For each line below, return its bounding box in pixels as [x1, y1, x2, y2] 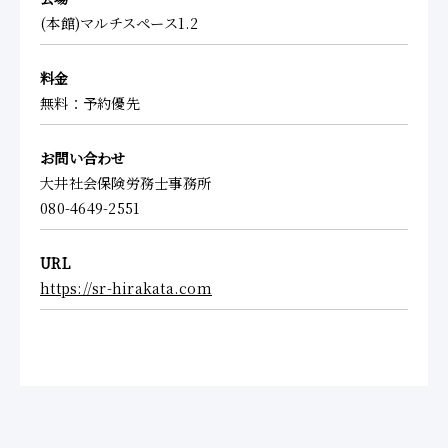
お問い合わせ [40, 148, 126, 169]
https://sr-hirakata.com [40, 278, 212, 299]
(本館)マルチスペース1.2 [40, 13, 199, 34]
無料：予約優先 [40, 93, 140, 114]
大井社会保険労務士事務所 [40, 173, 212, 194]
